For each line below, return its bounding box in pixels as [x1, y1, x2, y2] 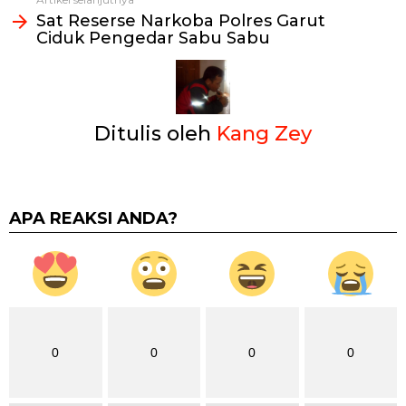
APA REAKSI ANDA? [9, 208, 178, 228]
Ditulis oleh [94, 121, 217, 146]
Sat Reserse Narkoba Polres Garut [36, 11, 325, 31]
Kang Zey [217, 121, 312, 146]
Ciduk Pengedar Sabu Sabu [36, 28, 270, 48]
